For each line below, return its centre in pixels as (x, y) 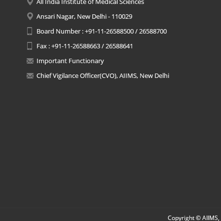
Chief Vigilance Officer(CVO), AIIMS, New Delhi (103, 75)
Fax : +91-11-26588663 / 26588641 (85, 46)
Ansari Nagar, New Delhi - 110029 (84, 16)
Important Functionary (70, 61)
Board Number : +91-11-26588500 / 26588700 (101, 31)
